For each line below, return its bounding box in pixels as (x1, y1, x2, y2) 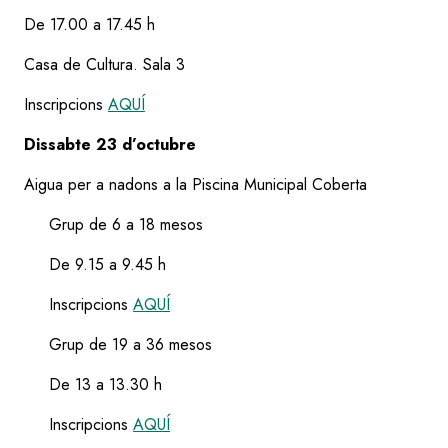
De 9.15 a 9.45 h (24, 252, 166, 276)
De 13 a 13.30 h (24, 372, 162, 396)
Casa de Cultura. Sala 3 (24, 52, 185, 76)
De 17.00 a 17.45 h (24, 12, 155, 36)
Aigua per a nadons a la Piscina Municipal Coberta (24, 172, 367, 196)
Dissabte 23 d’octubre (24, 132, 196, 156)
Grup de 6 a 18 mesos (24, 212, 203, 236)
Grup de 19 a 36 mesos (24, 332, 212, 356)
